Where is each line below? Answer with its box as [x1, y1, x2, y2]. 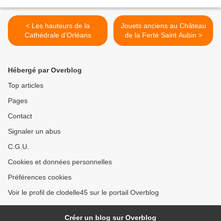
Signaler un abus [8, 127, 61, 136]
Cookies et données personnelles [8, 158, 112, 166]
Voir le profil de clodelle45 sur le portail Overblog [8, 188, 159, 197]
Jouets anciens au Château [120, 22, 206, 30]
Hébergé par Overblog [8, 66, 82, 74]
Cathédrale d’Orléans [24, 31, 91, 39]
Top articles [8, 81, 43, 90]
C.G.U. [8, 143, 29, 151]
